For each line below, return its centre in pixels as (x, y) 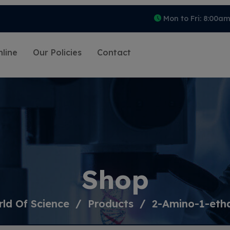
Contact (114, 52)
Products (110, 204)
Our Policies (57, 52)
